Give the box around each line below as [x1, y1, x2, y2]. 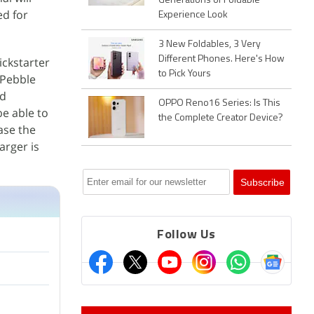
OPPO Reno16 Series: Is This [158, 98, 280, 109]
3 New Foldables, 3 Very [158, 39, 261, 50]
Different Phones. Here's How [158, 54, 285, 64]
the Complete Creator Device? [158, 113, 283, 123]
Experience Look [158, 10, 228, 20]
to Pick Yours [158, 69, 211, 79]
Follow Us [157, 228, 216, 242]
